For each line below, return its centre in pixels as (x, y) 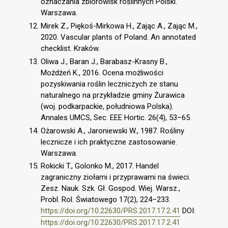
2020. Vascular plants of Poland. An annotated (118, 37)
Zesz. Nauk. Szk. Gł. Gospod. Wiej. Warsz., (110, 189)
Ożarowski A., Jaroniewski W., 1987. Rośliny (112, 131)
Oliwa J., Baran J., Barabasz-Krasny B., (104, 61)
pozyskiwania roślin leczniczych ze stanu (109, 84)
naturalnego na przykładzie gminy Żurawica (113, 95)
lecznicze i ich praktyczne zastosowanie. (109, 142)
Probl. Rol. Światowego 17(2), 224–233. (106, 200)
